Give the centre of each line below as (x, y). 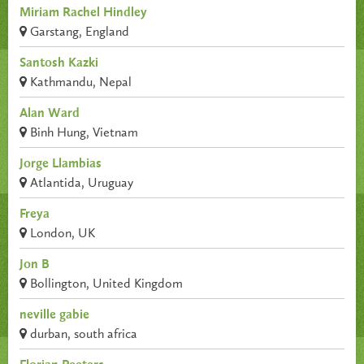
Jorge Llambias (61, 165)
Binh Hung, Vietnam (82, 134)
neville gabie (54, 316)
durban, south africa (82, 335)
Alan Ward (50, 114)
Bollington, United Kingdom (105, 285)
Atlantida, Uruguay (80, 184)
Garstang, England (78, 33)
